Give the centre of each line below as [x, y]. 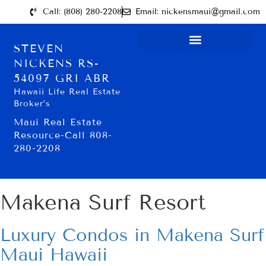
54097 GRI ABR [62, 78]
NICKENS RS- [57, 64]
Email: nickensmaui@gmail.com [198, 12]
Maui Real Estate [58, 122]
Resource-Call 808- [63, 135]
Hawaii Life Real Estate [67, 92]
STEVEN [39, 49]
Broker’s [32, 104]
